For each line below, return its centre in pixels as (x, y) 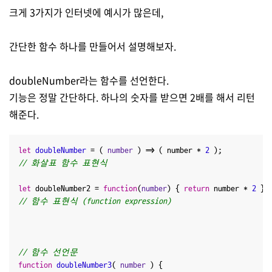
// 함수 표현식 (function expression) (95, 201)
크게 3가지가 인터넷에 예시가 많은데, (86, 12)
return (197, 189)
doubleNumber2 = (67, 189)
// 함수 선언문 (48, 252)
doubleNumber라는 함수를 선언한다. (89, 80)
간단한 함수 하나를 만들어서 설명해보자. (93, 46)
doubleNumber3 (84, 265)
